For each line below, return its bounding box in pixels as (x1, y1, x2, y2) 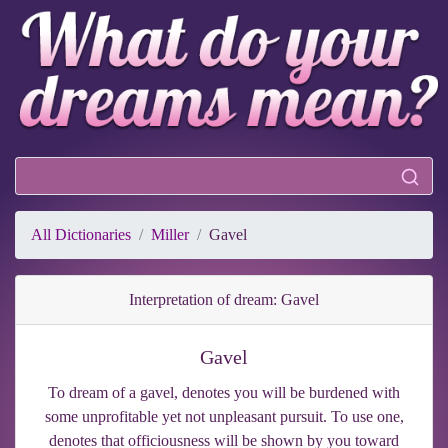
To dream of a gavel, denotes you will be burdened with (48, 383, 400, 401)
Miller (151, 225, 189, 243)
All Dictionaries (31, 225, 131, 243)
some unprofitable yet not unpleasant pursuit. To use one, (44, 407, 404, 425)
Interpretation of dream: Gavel (129, 290, 319, 308)
